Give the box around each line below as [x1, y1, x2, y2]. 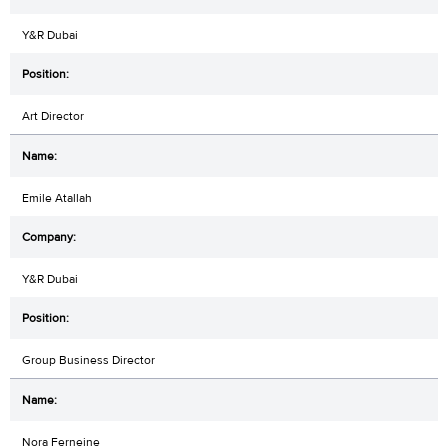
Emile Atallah [22, 190, 92, 207]
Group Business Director [22, 352, 155, 369]
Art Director [22, 108, 84, 125]
